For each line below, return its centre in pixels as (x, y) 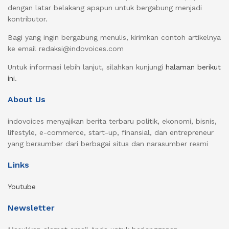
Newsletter (31, 208)
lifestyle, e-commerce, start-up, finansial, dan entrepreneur (111, 133)
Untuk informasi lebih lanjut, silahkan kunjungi (87, 67)
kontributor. (28, 19)
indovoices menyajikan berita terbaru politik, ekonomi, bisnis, (112, 121)
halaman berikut (193, 67)
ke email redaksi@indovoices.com (66, 49)
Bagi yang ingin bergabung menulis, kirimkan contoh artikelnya (114, 38)
